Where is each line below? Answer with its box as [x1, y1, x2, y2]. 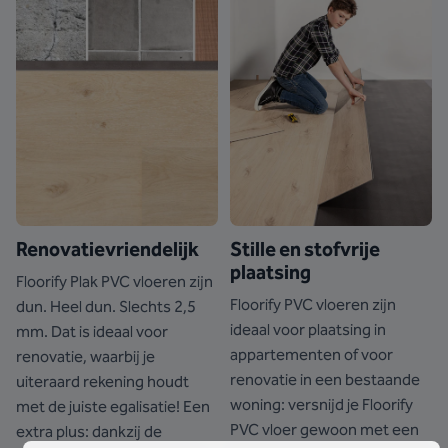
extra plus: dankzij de [16, 422, 162, 441]
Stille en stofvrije [230, 237, 380, 261]
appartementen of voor [230, 345, 393, 364]
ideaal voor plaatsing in [230, 320, 386, 339]
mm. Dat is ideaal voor [16, 322, 168, 341]
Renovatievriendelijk [16, 237, 199, 261]
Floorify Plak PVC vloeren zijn [16, 272, 213, 291]
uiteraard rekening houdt [16, 372, 189, 391]
